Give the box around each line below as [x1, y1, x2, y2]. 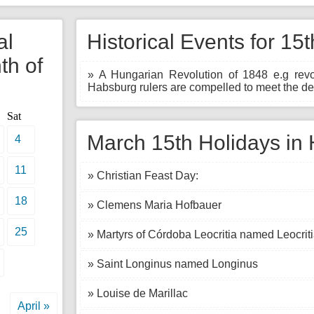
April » [18, 300, 50, 312]
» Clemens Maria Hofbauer [88, 199, 221, 211]
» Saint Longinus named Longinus [88, 258, 258, 270]
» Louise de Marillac [88, 287, 188, 299]
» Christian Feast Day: [88, 170, 198, 182]
